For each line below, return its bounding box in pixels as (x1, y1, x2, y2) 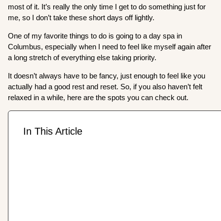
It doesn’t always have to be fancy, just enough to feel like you (8, 71, 206, 80)
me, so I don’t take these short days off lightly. (8, 13, 155, 22)
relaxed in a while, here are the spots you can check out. (8, 93, 191, 102)
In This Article (23, 125, 83, 137)
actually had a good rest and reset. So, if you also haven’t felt (8, 82, 203, 91)
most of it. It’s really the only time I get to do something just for (8, 2, 206, 11)
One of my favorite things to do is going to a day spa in (8, 31, 183, 40)
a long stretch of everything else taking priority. (8, 53, 159, 62)
